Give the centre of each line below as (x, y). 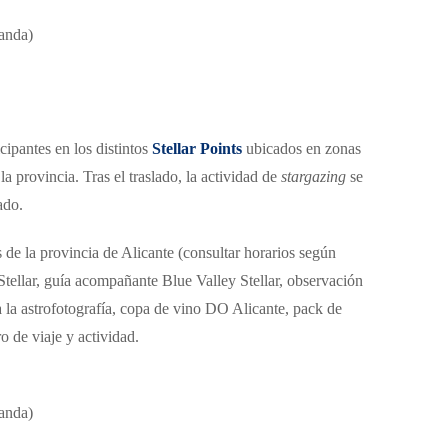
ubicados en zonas (301, 149)
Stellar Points (197, 149)
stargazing (313, 177)
